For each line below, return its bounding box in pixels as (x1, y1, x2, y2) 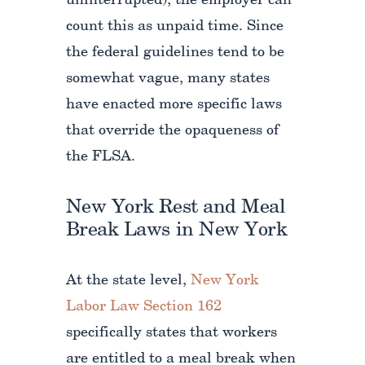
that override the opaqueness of (65, 124, 279, 139)
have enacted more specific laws (65, 98, 282, 112)
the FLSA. (65, 150, 135, 165)
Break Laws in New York (65, 221, 288, 240)
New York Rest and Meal (65, 198, 286, 218)
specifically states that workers (65, 326, 277, 341)
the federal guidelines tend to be (65, 46, 284, 60)
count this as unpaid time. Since (65, 20, 284, 34)
